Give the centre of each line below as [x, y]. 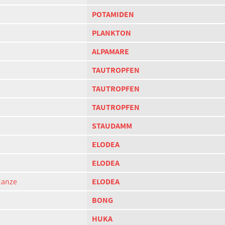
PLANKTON [111, 33]
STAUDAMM [112, 126]
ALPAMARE [110, 51]
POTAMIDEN [113, 14]
